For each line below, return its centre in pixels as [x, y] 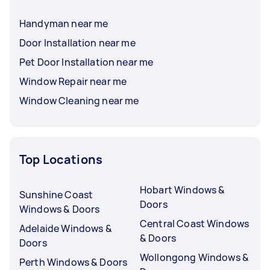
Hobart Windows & [183, 190]
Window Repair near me [73, 81]
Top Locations [61, 159]
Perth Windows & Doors [74, 262]
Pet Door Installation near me [86, 62]
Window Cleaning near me [79, 100]
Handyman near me [64, 23]
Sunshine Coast [56, 194]
